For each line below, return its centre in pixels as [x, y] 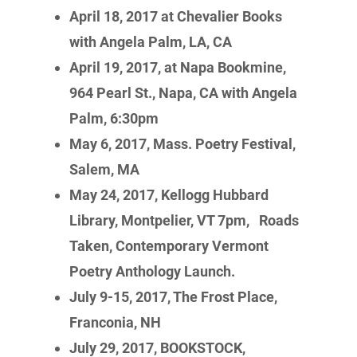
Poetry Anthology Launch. [153, 271]
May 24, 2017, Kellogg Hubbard [169, 195]
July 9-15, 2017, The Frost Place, [174, 297]
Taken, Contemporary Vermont [169, 246]
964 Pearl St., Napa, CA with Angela [184, 93]
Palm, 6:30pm [114, 118]
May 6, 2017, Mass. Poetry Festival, [183, 144]
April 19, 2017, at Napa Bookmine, [178, 67]
